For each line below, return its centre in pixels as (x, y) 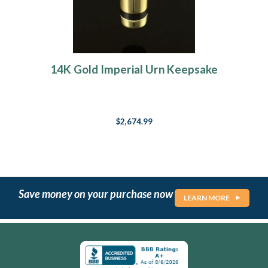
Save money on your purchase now (97, 194)
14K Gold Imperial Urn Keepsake (134, 69)
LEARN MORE (207, 198)
